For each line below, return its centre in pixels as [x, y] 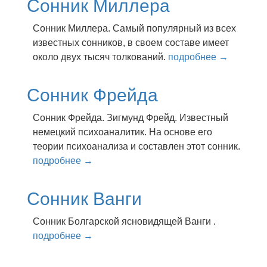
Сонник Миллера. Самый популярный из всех [134, 28]
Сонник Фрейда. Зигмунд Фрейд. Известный [131, 118]
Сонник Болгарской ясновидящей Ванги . [124, 221]
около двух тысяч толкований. [100, 57]
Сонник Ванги [84, 199]
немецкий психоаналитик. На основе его [122, 132]
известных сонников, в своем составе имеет [131, 43]
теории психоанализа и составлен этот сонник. [136, 146]
